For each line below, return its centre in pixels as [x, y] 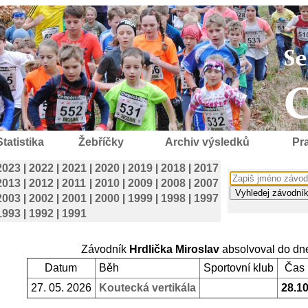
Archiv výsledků [207, 142]
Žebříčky [101, 142]
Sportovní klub [238, 268]
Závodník [105, 249]
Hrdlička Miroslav [174, 249]
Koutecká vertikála [147, 288]
